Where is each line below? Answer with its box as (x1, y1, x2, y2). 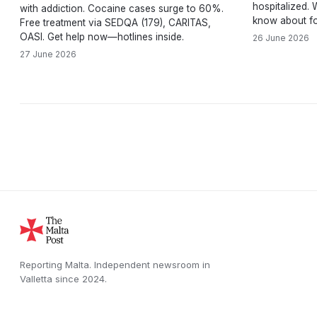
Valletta (20, 273, 52, 284)
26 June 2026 (253, 33, 309, 43)
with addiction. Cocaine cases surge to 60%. (20, 3, 224, 14)
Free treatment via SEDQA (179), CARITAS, (20, 17, 211, 28)
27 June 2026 (20, 49, 76, 59)
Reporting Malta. (20, 259, 91, 270)
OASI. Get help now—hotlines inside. (20, 31, 184, 42)
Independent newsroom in (91, 259, 210, 270)
